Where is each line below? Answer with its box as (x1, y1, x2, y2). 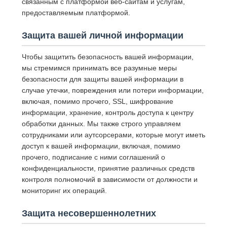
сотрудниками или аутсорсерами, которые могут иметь (21, 131, 205, 139)
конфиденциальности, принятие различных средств (21, 164, 195, 173)
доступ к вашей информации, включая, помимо (21, 142, 180, 150)
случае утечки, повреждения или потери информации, (21, 86, 204, 95)
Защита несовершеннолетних (21, 208, 156, 219)
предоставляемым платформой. (21, 9, 130, 17)
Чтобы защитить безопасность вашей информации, (21, 53, 194, 61)
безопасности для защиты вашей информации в (21, 75, 183, 84)
